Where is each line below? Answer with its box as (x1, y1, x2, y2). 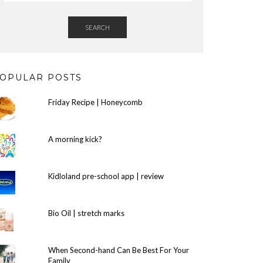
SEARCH (85, 23, 110, 31)
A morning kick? (48, 134, 102, 144)
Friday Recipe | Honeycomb (48, 97, 143, 107)
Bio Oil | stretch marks (48, 208, 124, 218)
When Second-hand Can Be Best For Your (48, 245, 189, 255)
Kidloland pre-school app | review (48, 171, 164, 181)
